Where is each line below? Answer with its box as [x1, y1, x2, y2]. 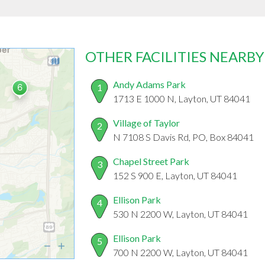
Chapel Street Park [113, 156, 189, 167]
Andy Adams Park [113, 79, 186, 91]
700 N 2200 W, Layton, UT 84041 [113, 247, 248, 258]
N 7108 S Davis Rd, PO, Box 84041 [113, 131, 254, 143]
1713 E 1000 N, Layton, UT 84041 [113, 93, 250, 105]
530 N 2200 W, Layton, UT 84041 [113, 208, 248, 220]
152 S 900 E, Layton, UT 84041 [113, 170, 237, 182]
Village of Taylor [113, 117, 180, 129]
